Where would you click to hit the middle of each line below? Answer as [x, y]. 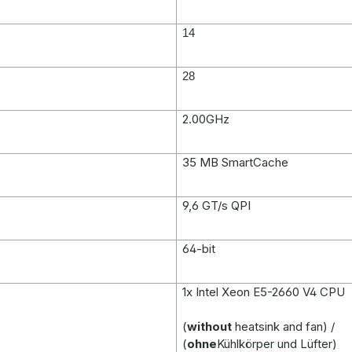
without [210, 326]
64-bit [199, 249]
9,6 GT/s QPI [217, 205]
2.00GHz [206, 119]
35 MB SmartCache [236, 162]
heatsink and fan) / [284, 326]
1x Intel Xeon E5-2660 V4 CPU [264, 292]
